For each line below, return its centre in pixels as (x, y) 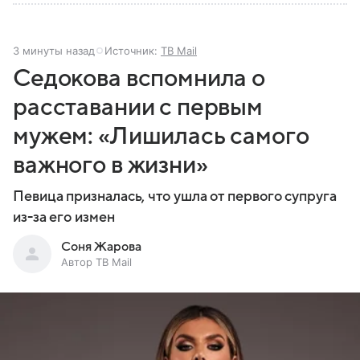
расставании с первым (138, 107)
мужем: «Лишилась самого (161, 136)
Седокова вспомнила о (139, 78)
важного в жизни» (110, 165)
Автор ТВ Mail (96, 262)
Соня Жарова (101, 246)
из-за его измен (64, 217)
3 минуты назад (54, 50)
